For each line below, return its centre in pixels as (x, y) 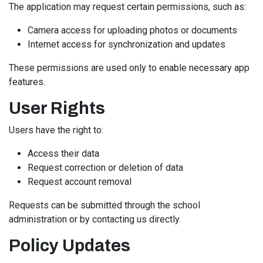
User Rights (57, 108)
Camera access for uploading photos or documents (132, 30)
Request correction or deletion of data (105, 168)
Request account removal (80, 182)
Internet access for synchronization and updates (127, 44)
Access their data (63, 154)
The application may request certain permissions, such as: (127, 7)
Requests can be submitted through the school (104, 205)
